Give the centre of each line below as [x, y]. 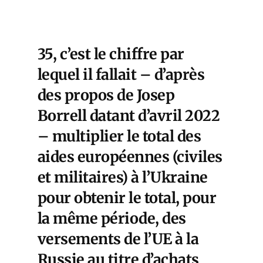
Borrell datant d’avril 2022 [129, 116]
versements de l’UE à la [118, 239]
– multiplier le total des [119, 136]
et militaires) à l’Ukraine [123, 177]
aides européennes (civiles [130, 157]
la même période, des [112, 218]
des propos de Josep [106, 95]
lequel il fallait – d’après [121, 75]
